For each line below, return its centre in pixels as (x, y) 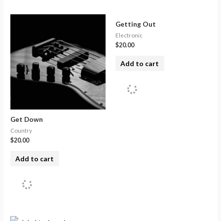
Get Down (27, 119)
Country (21, 130)
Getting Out (136, 24)
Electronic (129, 35)
